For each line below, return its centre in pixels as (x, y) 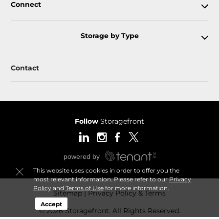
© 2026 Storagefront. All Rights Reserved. (109, 210)
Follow (88, 121)
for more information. (136, 188)
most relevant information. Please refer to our (101, 179)
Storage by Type (109, 35)
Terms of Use (84, 188)
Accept (52, 204)
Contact (25, 68)
